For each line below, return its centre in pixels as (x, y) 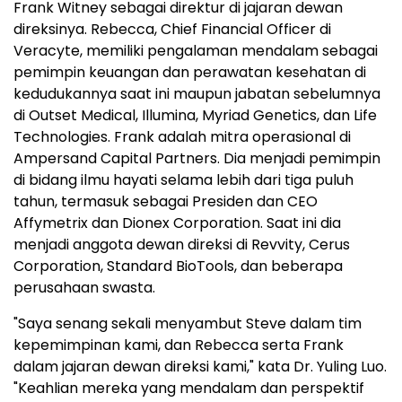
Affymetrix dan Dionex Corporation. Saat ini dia (177, 223)
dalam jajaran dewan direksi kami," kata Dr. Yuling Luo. (200, 367)
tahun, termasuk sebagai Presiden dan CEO (166, 202)
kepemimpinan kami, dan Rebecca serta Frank (179, 345)
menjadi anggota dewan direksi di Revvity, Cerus (182, 245)
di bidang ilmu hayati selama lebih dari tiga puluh (184, 180)
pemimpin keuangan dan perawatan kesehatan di (190, 73)
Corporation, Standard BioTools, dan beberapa (178, 267)
